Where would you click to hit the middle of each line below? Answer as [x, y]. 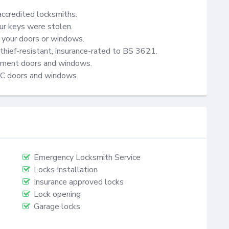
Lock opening [57, 194]
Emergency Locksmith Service [87, 158]
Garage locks [57, 207]
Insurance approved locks [79, 182]
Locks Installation [66, 170]
